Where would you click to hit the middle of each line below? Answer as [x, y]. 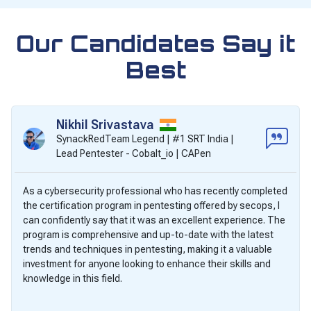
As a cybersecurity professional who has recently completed [155, 191]
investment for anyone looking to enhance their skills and [147, 263]
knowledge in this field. [73, 278]
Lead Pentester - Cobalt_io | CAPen [134, 153]
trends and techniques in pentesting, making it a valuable [148, 249]
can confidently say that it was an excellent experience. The [154, 220]
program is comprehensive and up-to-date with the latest [148, 234]
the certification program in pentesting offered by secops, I [151, 205]
